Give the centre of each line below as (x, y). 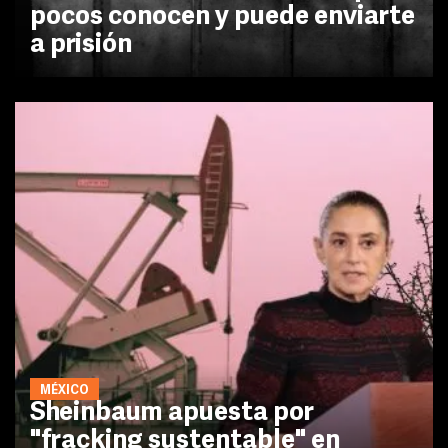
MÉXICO (64, 390)
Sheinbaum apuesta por (172, 413)
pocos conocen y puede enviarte (222, 18)
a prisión (81, 46)
